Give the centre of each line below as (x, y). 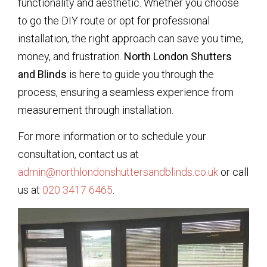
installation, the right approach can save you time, (131, 38)
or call (233, 172)
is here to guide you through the (140, 74)
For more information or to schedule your (112, 136)
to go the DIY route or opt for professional (114, 20)
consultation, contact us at (78, 154)
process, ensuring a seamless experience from (126, 92)
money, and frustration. (71, 56)
